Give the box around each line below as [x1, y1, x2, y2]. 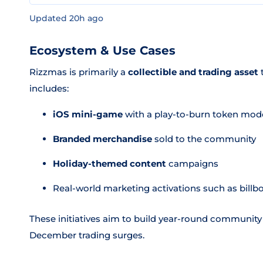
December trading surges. [29, 230, 144, 241]
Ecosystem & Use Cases [29, 43, 176, 58]
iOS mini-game [53, 109, 123, 120]
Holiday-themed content [53, 158, 166, 169]
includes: [29, 83, 69, 94]
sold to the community [152, 133, 256, 144]
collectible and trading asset [128, 66, 258, 77]
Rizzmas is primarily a [29, 66, 128, 77]
